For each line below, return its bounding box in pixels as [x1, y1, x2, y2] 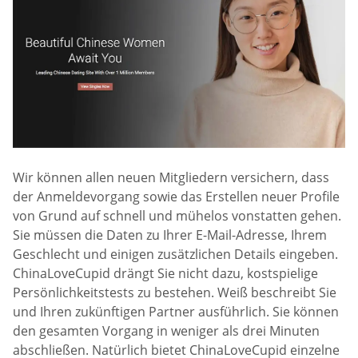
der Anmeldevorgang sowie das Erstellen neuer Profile [13, 187, 340, 205]
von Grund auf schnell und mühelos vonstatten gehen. [13, 206, 341, 225]
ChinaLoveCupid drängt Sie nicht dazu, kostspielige [13, 264, 318, 282]
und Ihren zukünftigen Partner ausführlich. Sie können [13, 302, 339, 320]
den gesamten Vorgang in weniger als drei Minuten [13, 321, 320, 340]
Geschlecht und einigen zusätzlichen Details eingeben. [13, 245, 338, 263]
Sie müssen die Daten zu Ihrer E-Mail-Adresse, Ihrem [13, 225, 327, 244]
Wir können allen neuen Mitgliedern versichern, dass [13, 168, 329, 186]
